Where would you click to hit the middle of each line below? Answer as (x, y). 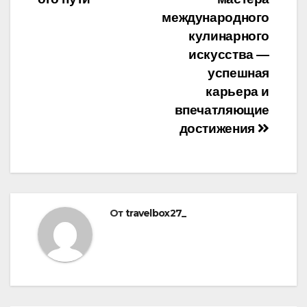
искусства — (229, 55)
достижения (219, 129)
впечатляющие (222, 110)
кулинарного (229, 36)
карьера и (237, 92)
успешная (238, 73)
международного (216, 18)
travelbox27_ (156, 213)
